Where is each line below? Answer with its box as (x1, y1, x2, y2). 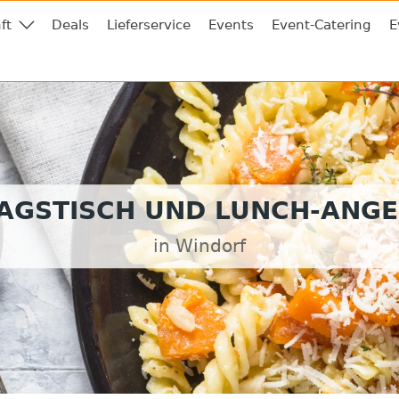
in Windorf (153, 235, 246, 257)
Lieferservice (107, 17, 191, 33)
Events (208, 17, 254, 33)
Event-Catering (272, 17, 371, 33)
